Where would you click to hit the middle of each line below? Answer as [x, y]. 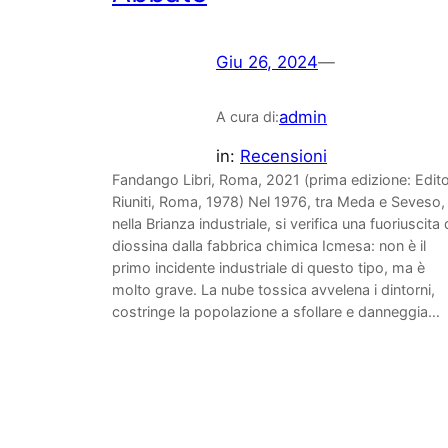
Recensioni [283, 155]
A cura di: [247, 117]
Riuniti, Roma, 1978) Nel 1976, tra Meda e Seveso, [278, 201]
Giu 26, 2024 [267, 62]
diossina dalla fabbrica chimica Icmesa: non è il [269, 245]
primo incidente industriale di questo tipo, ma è [268, 267]
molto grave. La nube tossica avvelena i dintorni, [273, 289]
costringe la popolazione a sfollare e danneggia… [276, 311]
